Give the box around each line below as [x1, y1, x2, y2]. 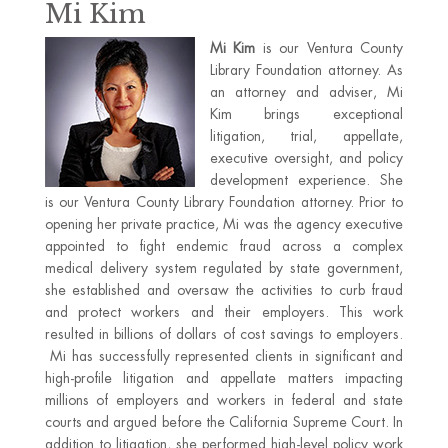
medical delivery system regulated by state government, [44, 259, 404, 277]
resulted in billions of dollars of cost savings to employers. [44, 325, 404, 343]
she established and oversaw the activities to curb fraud [44, 281, 404, 299]
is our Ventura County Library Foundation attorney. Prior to [44, 193, 404, 211]
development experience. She [209, 171, 404, 189]
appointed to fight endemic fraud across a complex [44, 237, 404, 255]
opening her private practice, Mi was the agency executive [44, 215, 404, 233]
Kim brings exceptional [209, 105, 404, 123]
